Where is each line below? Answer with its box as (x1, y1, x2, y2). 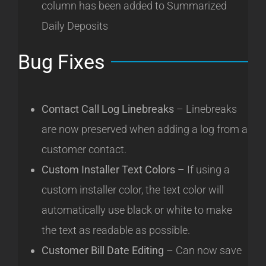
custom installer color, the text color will (42, 183, 224, 197)
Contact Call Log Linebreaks (42, 103, 174, 116)
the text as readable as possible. (42, 224, 190, 237)
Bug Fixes (18, 49, 105, 74)
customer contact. (42, 143, 126, 156)
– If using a (175, 163, 230, 176)
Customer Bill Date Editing (42, 244, 164, 257)
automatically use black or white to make (42, 204, 232, 217)
